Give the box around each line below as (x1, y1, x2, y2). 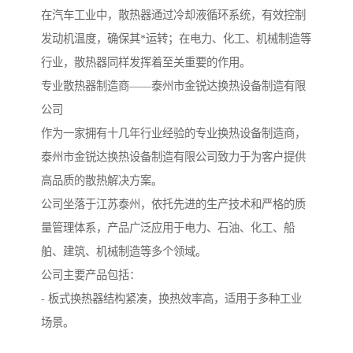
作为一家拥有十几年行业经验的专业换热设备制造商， (41, 127, 306, 140)
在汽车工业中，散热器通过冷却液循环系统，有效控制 (41, 9, 306, 22)
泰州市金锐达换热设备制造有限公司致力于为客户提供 (41, 150, 306, 164)
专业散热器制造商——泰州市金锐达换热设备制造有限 (41, 80, 306, 93)
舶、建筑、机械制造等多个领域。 (41, 245, 206, 258)
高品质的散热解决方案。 (41, 174, 162, 188)
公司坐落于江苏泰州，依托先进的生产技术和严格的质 (41, 198, 306, 211)
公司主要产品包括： (41, 269, 140, 282)
